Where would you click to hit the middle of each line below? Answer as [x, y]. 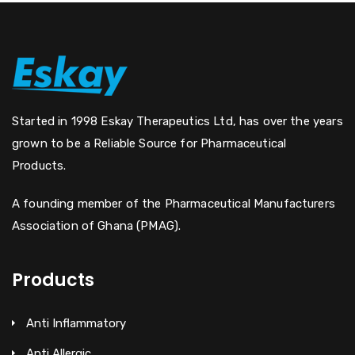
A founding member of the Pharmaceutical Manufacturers [174, 203]
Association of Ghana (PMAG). [97, 225]
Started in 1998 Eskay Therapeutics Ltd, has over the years [177, 121]
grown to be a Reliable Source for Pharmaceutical [149, 143]
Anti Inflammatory [76, 323]
